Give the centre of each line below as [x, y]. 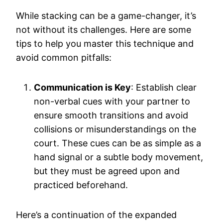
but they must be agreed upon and [107, 171]
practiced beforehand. [81, 185]
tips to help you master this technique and [105, 43]
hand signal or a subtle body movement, [118, 157]
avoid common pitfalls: [64, 57]
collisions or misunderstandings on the [115, 129]
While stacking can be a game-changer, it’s [106, 15]
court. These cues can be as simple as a [117, 143]
